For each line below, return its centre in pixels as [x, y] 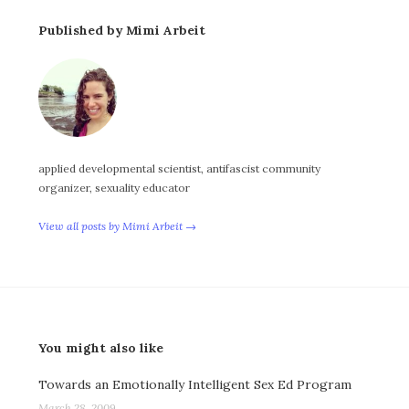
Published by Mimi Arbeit [122, 31]
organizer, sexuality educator [114, 187]
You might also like [101, 347]
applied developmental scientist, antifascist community [179, 168]
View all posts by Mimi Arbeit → [117, 226]
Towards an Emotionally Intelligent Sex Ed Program [195, 385]
